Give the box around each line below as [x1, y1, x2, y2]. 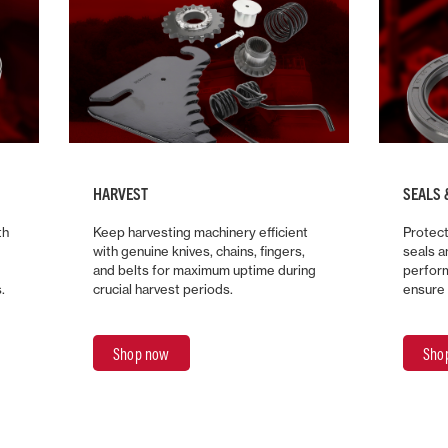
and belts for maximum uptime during [93, 261, 316, 278]
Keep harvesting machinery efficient [93, 223, 308, 240]
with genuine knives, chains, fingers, [93, 242, 305, 259]
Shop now [113, 343, 170, 364]
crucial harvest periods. [93, 280, 233, 297]
